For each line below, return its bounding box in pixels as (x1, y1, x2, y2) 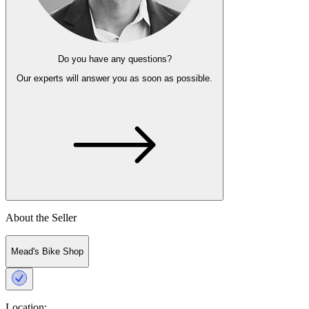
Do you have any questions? (57, 53, 172, 64)
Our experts (17, 73, 63, 84)
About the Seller (6, 211, 77, 223)
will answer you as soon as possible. (63, 73, 212, 84)
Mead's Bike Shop (11, 246, 83, 257)
